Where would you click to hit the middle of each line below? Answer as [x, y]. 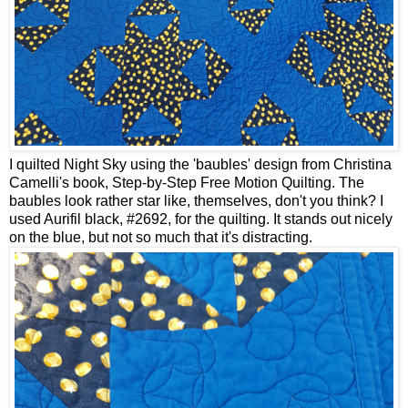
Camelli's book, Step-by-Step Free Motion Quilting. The [187, 182]
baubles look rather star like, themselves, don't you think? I [196, 200]
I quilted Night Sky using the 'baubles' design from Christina [200, 164]
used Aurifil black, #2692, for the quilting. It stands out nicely [201, 219]
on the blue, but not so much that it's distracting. [161, 237]
